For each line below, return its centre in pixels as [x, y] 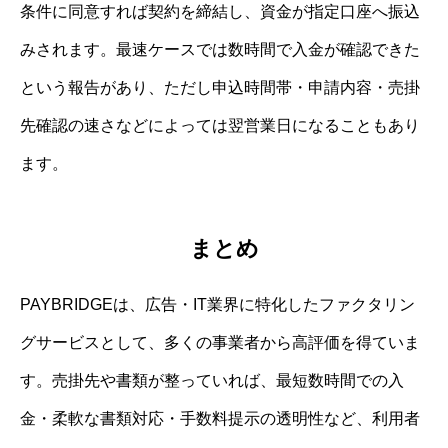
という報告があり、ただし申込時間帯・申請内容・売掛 [220, 88]
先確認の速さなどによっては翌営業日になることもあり [220, 126]
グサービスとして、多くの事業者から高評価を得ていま [220, 342]
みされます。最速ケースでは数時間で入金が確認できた [220, 50]
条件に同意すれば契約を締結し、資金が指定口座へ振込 [220, 12]
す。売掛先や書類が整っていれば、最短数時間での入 [212, 380]
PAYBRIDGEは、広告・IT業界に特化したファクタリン [217, 304]
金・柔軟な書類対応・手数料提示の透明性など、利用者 [220, 418]
